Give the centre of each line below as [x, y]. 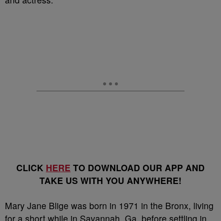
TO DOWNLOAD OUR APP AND [138, 168]
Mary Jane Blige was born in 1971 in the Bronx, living [109, 206]
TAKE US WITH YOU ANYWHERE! [110, 181]
